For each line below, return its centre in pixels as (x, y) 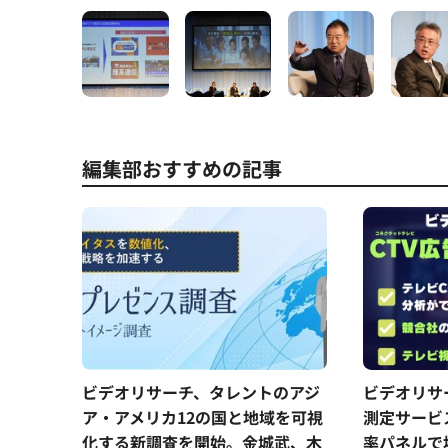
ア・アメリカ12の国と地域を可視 (202, 417)
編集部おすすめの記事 (182, 169)
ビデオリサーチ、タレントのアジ (201, 392)
